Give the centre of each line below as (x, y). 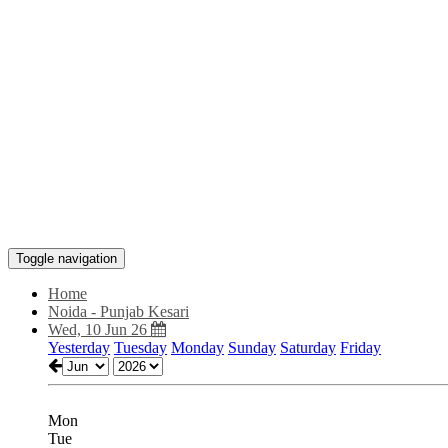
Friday (360, 347)
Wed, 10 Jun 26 (99, 329)
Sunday (252, 347)
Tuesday (140, 347)
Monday (197, 347)
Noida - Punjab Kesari (118, 311)
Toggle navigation (66, 258)
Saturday (308, 347)
